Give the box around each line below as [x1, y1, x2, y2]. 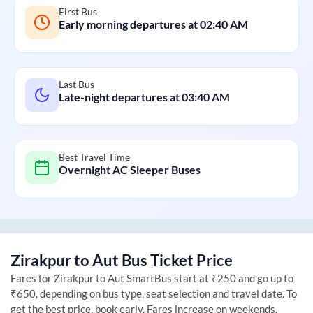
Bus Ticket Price [119, 250, 233, 270]
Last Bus [59, 78, 94, 90]
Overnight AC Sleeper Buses [59, 162, 201, 176]
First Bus [59, 5, 97, 17]
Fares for [10, 271, 54, 284]
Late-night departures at [59, 89, 182, 103]
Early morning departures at [59, 17, 200, 31]
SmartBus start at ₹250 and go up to [124, 271, 293, 284]
